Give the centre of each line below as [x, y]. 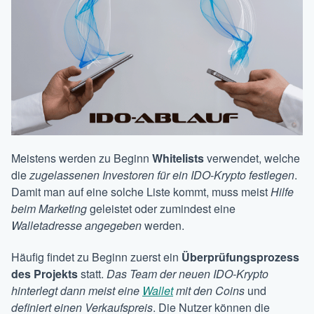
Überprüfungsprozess [240, 257]
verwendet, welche [252, 158]
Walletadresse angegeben [76, 226]
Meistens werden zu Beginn [82, 158]
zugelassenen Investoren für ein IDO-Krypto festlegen [162, 175]
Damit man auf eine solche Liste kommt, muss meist [141, 192]
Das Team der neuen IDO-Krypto [187, 274]
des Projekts [45, 274]
